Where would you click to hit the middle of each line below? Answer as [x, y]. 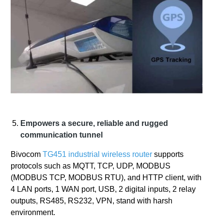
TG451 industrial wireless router [98, 155]
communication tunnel [62, 135]
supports [168, 155]
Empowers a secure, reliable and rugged [94, 124]
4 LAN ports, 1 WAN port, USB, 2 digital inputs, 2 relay [103, 189]
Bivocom [27, 155]
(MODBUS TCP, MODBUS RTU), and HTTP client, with [106, 178]
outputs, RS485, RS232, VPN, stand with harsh [92, 201]
